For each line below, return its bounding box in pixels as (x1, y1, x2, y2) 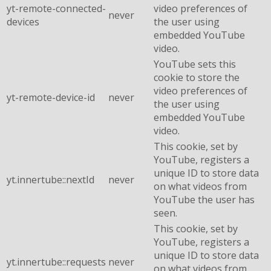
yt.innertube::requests (7, 255, 106, 269)
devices (7, 15, 39, 28)
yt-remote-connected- (7, 1, 106, 15)
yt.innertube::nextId (7, 172, 94, 186)
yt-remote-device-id (7, 90, 95, 104)
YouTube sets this (154, 57, 236, 71)
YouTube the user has (154, 192, 255, 206)
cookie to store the (154, 70, 240, 84)
